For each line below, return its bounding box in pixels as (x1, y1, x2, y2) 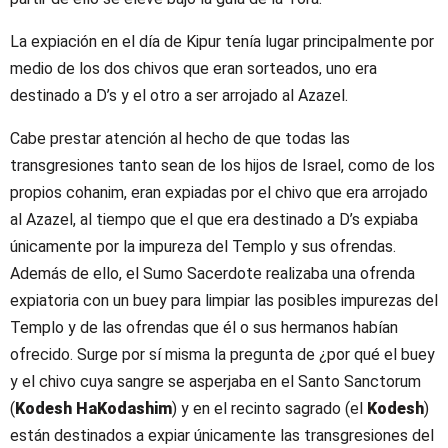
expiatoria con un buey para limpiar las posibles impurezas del (10, 291, 438, 311)
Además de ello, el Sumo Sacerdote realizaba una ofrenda (10, 264, 415, 284)
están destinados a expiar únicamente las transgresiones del (10, 426, 434, 446)
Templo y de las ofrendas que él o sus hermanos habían (10, 318, 398, 338)
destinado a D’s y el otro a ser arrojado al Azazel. (10, 86, 348, 106)
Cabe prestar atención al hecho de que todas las (10, 129, 350, 149)
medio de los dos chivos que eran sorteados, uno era (10, 59, 377, 79)
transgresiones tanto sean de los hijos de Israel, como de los (10, 156, 435, 176)
